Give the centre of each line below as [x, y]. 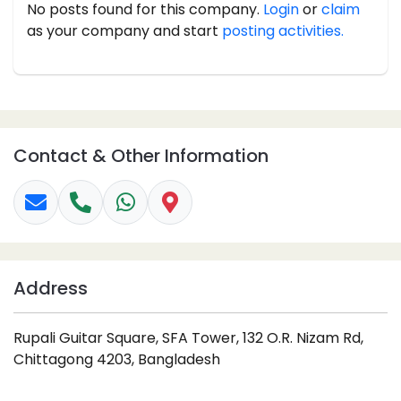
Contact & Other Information [141, 155]
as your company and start [124, 30]
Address [51, 288]
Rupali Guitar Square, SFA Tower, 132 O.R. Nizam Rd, [188, 337]
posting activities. [283, 30]
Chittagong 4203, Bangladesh [117, 359]
